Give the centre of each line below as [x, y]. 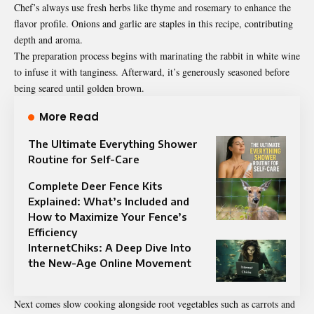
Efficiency [53, 232]
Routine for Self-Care [84, 159]
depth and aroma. [48, 39]
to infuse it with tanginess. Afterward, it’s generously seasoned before [152, 71]
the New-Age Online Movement [110, 262]
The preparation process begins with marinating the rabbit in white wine [157, 55]
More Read [69, 116]
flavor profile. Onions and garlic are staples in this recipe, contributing [153, 23]
